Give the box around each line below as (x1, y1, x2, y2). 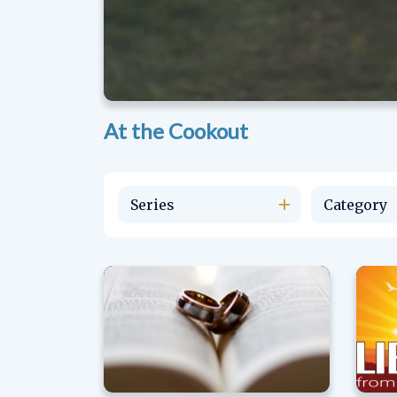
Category (323, 195, 387, 214)
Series (130, 195, 175, 214)
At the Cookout (104, 117, 248, 144)
